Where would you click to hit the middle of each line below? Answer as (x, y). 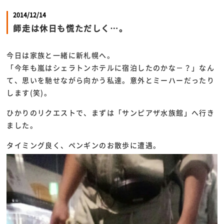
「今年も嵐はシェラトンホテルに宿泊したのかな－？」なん (111, 67)
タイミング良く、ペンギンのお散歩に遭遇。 (84, 145)
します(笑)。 (29, 92)
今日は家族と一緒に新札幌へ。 (61, 55)
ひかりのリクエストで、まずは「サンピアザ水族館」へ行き (111, 112)
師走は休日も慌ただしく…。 (70, 28)
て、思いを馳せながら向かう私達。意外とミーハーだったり (111, 80)
